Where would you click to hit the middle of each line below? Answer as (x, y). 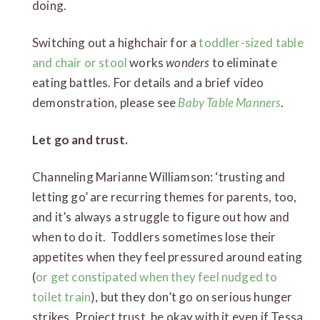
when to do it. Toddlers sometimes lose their (154, 236)
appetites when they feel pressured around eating (167, 256)
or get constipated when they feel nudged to (157, 276)
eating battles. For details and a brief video (148, 82)
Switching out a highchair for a (116, 42)
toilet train (62, 296)
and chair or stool (81, 62)
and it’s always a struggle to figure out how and (161, 216)
